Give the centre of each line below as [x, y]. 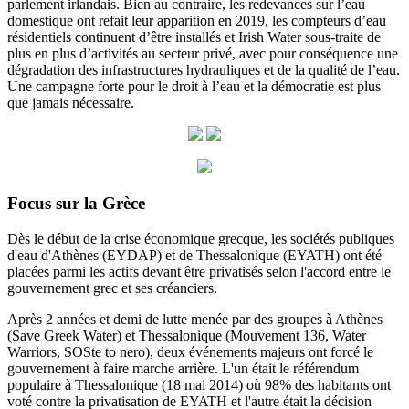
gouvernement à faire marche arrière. [115, 369]
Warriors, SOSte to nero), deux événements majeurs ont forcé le [190, 352]
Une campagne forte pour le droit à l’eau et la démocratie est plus [194, 86]
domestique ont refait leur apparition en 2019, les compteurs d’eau [197, 20]
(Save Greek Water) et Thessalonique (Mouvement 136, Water [187, 336]
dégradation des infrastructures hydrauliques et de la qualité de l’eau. [204, 69]
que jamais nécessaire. [71, 102]
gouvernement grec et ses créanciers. [112, 288]
